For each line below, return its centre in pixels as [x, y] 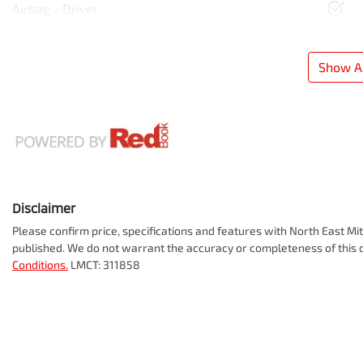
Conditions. [40, 264]
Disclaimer [44, 207]
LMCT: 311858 [105, 264]
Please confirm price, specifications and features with [151, 230]
